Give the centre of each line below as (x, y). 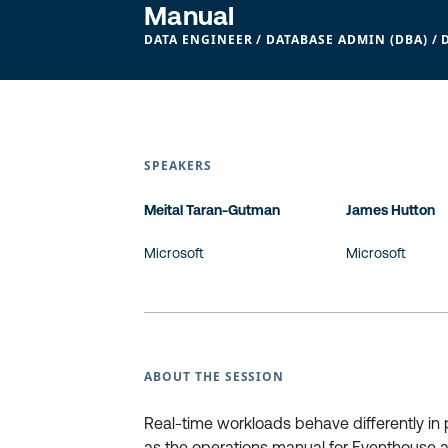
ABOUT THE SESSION (214, 376)
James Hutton (391, 210)
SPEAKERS (178, 165)
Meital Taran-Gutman (212, 210)
